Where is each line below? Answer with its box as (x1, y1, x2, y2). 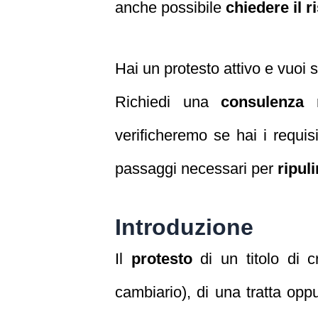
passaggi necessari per (115, 160, 278, 178)
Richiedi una (115, 93, 221, 111)
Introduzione (115, 214, 253, 241)
